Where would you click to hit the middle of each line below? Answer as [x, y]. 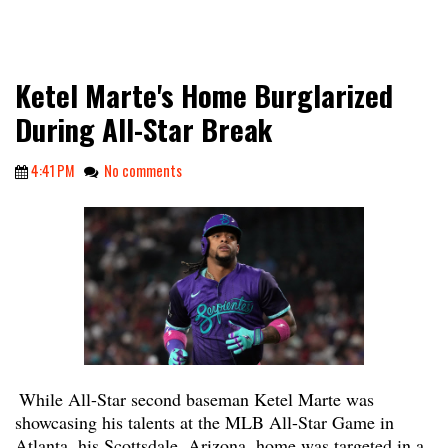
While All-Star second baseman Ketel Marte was [196, 398]
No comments [143, 171]
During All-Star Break [143, 129]
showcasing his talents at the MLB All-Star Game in [204, 421]
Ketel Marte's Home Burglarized [204, 95]
